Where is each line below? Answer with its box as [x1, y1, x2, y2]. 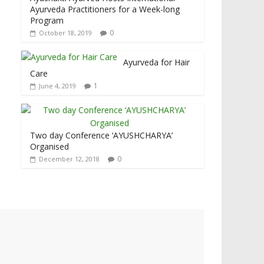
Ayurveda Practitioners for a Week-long [30, 4, 180, 15]
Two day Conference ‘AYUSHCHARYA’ [30, 130, 173, 141]
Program [30, 15, 64, 27]
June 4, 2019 [39, 81, 76, 91]
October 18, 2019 [39, 28, 92, 38]
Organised [30, 141, 69, 153]
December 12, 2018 [39, 154, 100, 164]
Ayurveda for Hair [123, 57, 190, 68]
